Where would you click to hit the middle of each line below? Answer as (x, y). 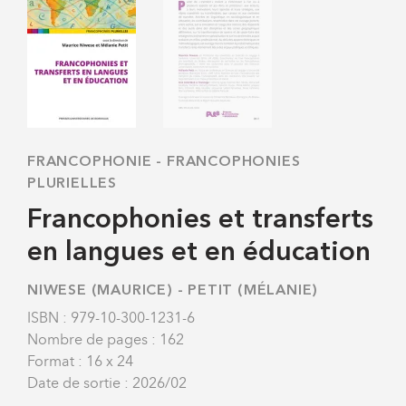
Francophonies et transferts (200, 220)
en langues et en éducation (199, 252)
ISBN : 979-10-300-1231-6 (111, 317)
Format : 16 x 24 (80, 361)
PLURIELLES (72, 184)
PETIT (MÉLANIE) (253, 290)
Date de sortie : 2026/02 (107, 382)
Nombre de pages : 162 (106, 339)
